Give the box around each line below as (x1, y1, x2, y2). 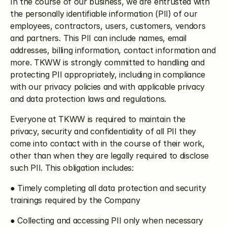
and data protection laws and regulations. (10, 94, 166, 104)
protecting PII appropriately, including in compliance (10, 69, 206, 80)
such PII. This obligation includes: (10, 163, 134, 173)
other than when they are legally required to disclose (10, 150, 209, 161)
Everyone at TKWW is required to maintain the (10, 114, 185, 124)
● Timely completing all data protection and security (10, 183, 206, 193)
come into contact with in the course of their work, (10, 138, 205, 148)
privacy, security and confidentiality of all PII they (10, 126, 197, 136)
